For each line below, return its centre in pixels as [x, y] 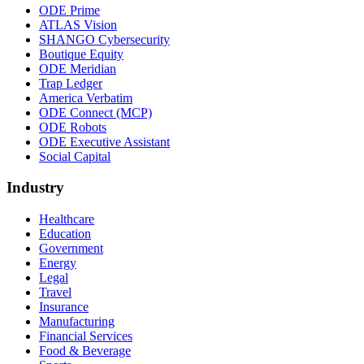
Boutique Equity [81, 54]
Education [65, 234]
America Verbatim [86, 97]
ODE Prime [69, 10]
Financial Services [86, 336]
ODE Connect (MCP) [95, 112]
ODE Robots [73, 127]
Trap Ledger [71, 83]
